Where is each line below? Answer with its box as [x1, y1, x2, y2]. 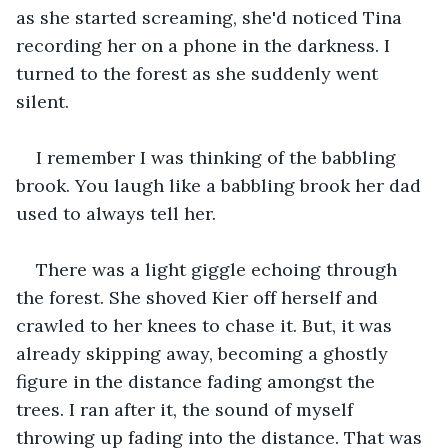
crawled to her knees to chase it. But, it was [16, 313, 397, 337]
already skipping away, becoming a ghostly [16, 341, 393, 365]
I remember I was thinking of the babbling [36, 145, 401, 169]
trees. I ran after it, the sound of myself [16, 397, 358, 421]
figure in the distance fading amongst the [16, 369, 380, 393]
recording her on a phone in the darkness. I [16, 33, 395, 57]
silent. [16, 89, 69, 113]
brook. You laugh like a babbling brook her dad [16, 173, 426, 197]
